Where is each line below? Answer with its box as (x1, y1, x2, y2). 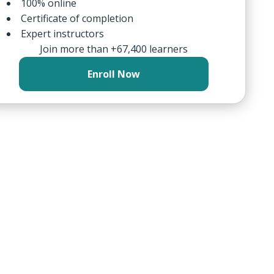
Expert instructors (21, 27, 104, 40)
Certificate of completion (21, 12, 133, 25)
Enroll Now (87, 67, 140, 81)
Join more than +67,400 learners (40, 42, 188, 56)
